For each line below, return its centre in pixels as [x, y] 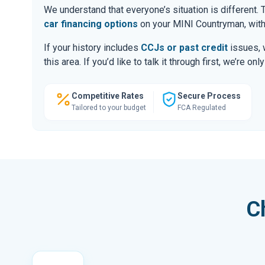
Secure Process [209, 96]
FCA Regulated [202, 107]
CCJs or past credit [184, 47]
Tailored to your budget [109, 107]
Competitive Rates [108, 96]
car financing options [91, 24]
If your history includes [92, 47]
